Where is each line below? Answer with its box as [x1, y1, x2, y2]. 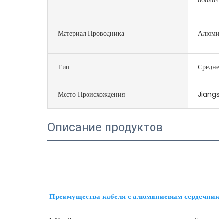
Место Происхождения [58, 89, 125, 99]
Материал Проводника [58, 28, 125, 39]
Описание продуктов [47, 120, 163, 134]
